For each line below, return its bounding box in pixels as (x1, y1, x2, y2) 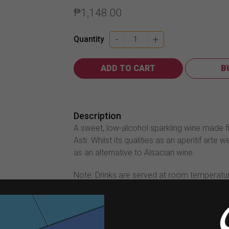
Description (73, 110, 121, 121)
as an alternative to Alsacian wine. (73, 147, 195, 157)
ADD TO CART (101, 63, 156, 73)
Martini (123, 32, 150, 42)
